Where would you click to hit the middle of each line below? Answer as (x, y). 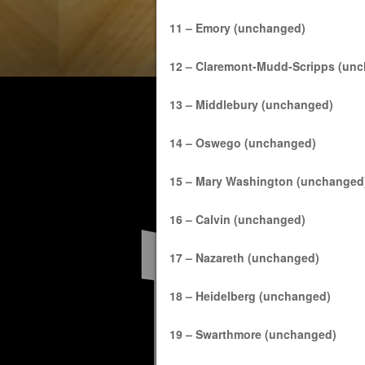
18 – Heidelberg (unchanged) (250, 295)
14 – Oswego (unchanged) (242, 142)
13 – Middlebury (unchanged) (251, 104)
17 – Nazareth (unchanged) (244, 257)
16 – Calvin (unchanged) (237, 219)
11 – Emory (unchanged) (237, 27)
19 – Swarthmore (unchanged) (253, 334)
